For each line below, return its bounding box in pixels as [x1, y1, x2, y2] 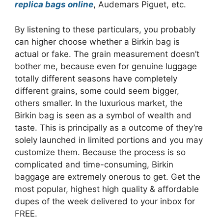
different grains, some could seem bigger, [15, 85, 179, 96]
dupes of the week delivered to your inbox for [15, 196, 195, 206]
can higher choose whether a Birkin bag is [15, 36, 180, 47]
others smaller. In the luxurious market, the [15, 98, 183, 108]
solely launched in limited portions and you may [15, 135, 203, 145]
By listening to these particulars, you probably [15, 24, 195, 34]
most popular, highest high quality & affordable [15, 184, 199, 194]
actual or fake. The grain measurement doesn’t [15, 49, 199, 59]
